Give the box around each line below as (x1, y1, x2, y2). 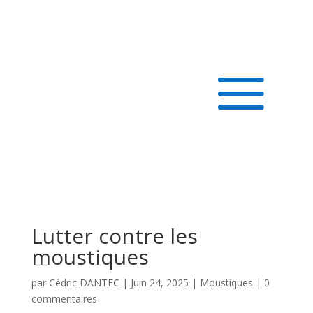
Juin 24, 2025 (130, 276, 189, 289)
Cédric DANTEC (48, 276, 119, 289)
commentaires (31, 292, 97, 305)
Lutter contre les (31, 221, 198, 250)
